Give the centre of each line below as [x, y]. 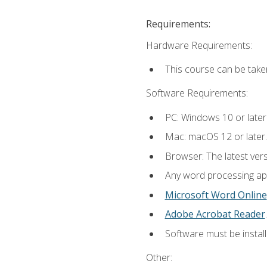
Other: [159, 258]
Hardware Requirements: [199, 45]
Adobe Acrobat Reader [215, 214]
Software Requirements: [197, 93]
